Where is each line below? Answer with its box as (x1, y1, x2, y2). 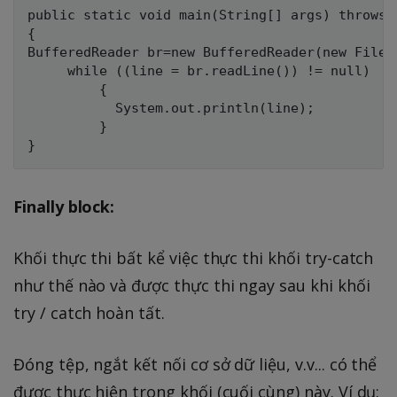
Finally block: (13, 195, 115, 217)
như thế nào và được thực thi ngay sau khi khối (13, 274, 370, 296)
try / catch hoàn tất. (13, 301, 165, 323)
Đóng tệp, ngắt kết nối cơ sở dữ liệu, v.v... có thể (13, 353, 378, 375)
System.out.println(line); (27, 99, 315, 116)
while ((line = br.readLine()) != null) (27, 62, 370, 79)
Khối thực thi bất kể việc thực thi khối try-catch (13, 246, 374, 269)
